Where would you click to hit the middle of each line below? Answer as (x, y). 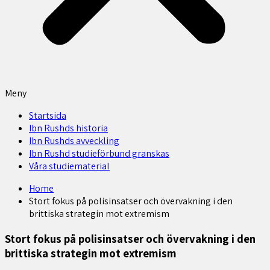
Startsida (48, 115)
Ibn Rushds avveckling (74, 141)
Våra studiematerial (69, 166)
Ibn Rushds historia (68, 128)
